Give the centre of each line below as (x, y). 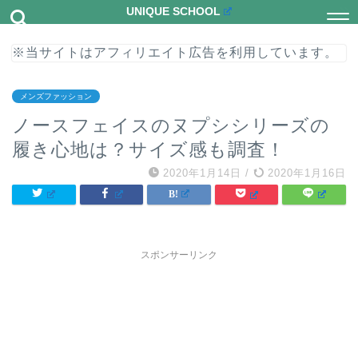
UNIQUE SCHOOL (173, 12)
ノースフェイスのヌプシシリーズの (171, 125)
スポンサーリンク (179, 255)
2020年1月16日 (305, 173)
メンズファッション (56, 96)
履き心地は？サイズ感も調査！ (149, 149)
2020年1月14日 (202, 173)
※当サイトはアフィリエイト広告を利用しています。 (175, 52)
